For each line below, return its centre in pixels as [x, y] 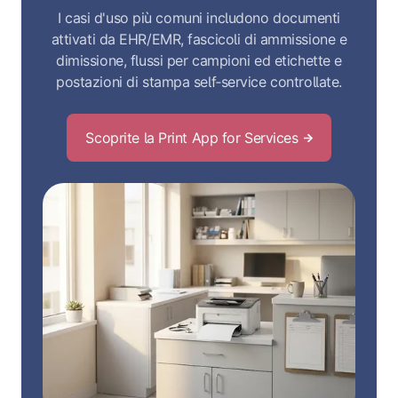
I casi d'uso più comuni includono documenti [199, 18]
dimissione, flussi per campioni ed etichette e [199, 61]
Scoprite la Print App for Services [192, 138]
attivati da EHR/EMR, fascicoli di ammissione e [199, 40]
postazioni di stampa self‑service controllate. [199, 82]
